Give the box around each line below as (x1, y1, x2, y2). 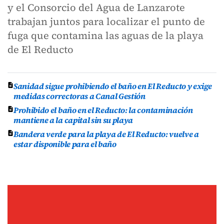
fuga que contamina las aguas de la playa (7, 28, 203, 42)
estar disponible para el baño (13, 138, 116, 149)
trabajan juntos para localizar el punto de (7, 14, 205, 28)
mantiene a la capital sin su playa (13, 114, 133, 125)
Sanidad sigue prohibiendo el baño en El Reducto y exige (13, 80, 212, 91)
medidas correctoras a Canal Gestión (13, 90, 145, 101)
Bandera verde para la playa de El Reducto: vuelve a (13, 128, 199, 139)
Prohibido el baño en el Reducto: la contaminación (13, 104, 193, 115)
